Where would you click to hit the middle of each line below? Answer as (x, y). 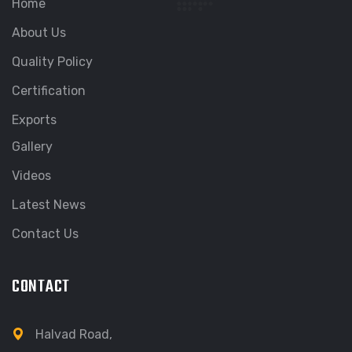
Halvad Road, (74, 334)
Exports (34, 119)
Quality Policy (52, 61)
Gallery (32, 146)
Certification (49, 90)
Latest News (49, 204)
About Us (39, 32)
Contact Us (45, 233)
